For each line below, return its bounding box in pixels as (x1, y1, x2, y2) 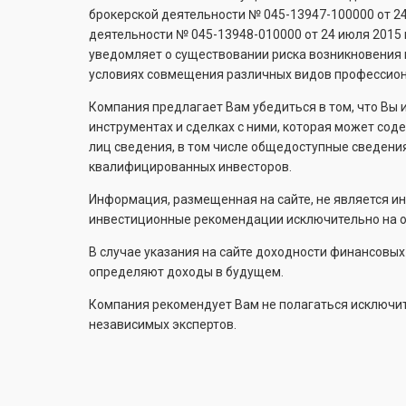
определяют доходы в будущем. (89, 265, 284, 280)
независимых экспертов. (89, 317, 237, 333)
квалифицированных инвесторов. (89, 159, 292, 175)
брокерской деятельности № (89, 7, 264, 23)
